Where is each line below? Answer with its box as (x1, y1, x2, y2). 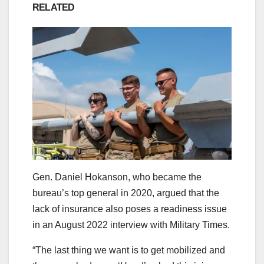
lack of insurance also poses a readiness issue (32, 204, 227, 214)
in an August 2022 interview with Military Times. (32, 220, 230, 230)
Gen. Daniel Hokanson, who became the (32, 172, 202, 183)
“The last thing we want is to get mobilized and (32, 245, 225, 256)
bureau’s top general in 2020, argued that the (32, 188, 219, 199)
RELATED (32, 2, 75, 13)
